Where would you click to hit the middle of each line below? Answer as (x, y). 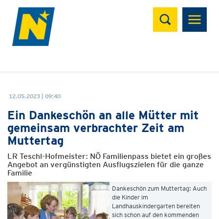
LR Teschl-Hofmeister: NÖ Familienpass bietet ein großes (109, 156)
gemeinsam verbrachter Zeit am (96, 128)
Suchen (172, 12)
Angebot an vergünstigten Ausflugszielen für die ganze (106, 164)
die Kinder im (130, 197)
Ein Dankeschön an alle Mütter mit (103, 115)
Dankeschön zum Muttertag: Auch (159, 188)
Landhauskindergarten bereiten (156, 206)
